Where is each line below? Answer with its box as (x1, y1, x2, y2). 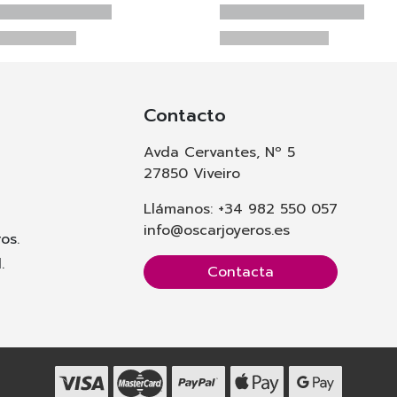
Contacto (144, 102, 226, 129)
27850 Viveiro (144, 163, 240, 185)
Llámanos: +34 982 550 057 (144, 198, 338, 221)
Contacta (207, 261, 274, 284)
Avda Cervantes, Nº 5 (144, 142, 295, 164)
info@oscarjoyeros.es (144, 220, 290, 242)
